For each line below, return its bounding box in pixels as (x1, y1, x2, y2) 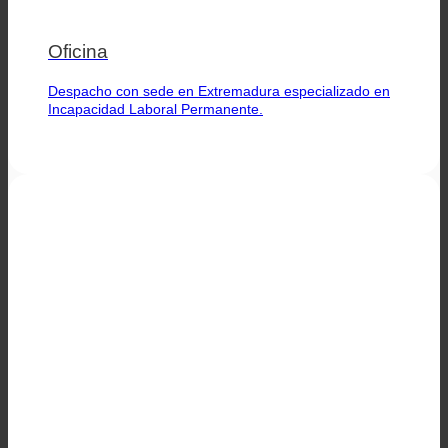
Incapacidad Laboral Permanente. (48, 100, 263, 117)
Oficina (48, 40, 108, 62)
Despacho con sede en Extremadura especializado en (48, 82, 390, 99)
